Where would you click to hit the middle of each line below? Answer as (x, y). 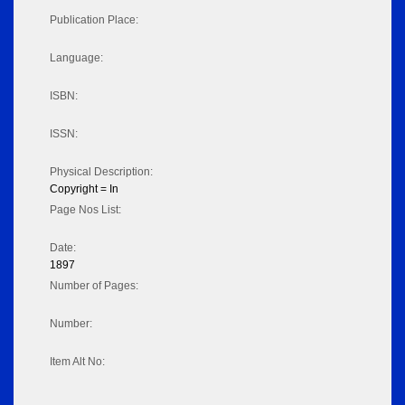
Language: (76, 58)
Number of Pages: (94, 286)
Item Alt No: (77, 362)
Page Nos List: (85, 210)
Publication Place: (94, 20)
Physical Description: (101, 172)
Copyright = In (84, 189)
